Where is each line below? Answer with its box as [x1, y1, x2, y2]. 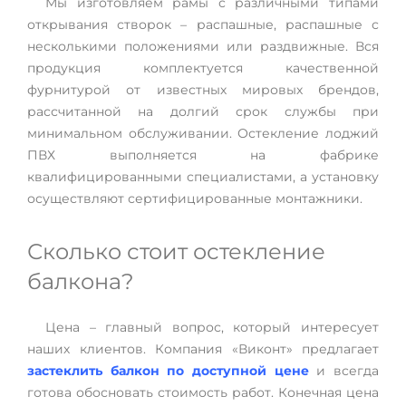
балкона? [27, 268, 134, 295]
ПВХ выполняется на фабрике [27, 147, 379, 163]
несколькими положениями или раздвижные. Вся [27, 38, 379, 54]
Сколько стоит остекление [27, 238, 325, 265]
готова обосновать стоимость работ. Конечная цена [27, 384, 379, 401]
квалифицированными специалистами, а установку [27, 169, 379, 185]
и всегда [308, 362, 380, 379]
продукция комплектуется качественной [27, 60, 379, 76]
